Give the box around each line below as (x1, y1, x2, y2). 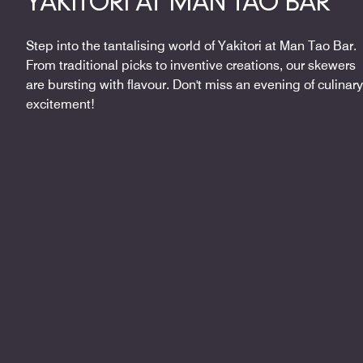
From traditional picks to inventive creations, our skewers (26, 57, 356, 73)
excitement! (26, 96, 95, 112)
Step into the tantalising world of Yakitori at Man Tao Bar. (26, 37, 357, 53)
